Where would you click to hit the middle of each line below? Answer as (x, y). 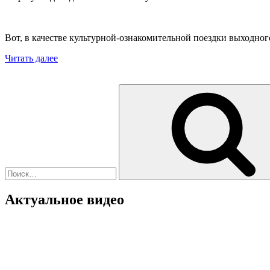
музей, (71, 68)
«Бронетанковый (92, 57)
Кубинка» (77, 79)
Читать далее (31, 58)
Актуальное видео (64, 200)
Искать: (20, 89)
